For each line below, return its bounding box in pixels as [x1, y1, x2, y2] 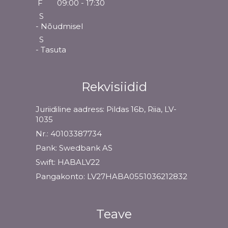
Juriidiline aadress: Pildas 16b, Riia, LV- [36, 104, 177, 115]
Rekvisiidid [81, 79, 147, 95]
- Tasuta [36, 45, 66, 55]
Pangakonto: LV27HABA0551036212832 [36, 172, 187, 182]
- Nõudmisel [36, 21, 83, 32]
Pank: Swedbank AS [36, 143, 112, 153]
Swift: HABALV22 [36, 157, 100, 167]
